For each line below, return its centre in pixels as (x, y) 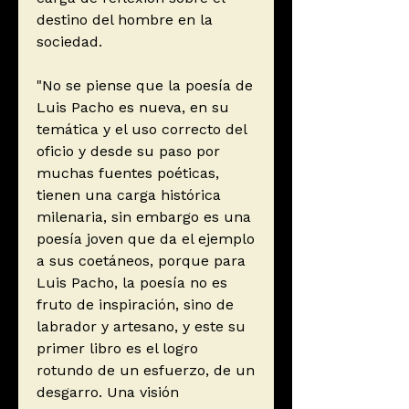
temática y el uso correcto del (142, 130)
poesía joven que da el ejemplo (146, 239)
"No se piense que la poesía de (145, 86)
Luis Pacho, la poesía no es (132, 283)
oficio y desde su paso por (128, 152)
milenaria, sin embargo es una (144, 217)
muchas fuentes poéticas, (128, 173)
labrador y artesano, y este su (141, 327)
